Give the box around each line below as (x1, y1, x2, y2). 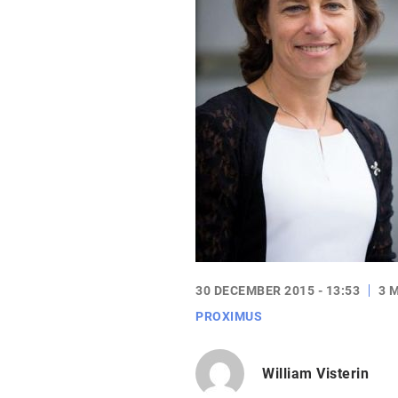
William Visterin (262, 364, 369, 382)
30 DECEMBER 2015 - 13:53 (195, 283, 360, 298)
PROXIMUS (195, 309, 262, 323)
